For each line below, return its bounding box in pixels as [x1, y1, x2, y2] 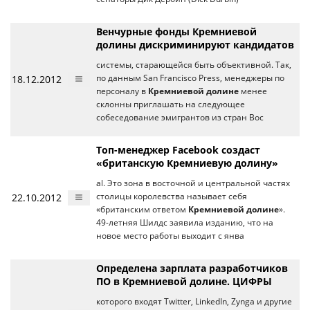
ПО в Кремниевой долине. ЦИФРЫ [96, 275, 272, 288]
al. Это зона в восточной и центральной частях [96, 178, 290, 188]
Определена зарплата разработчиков [96, 262, 288, 275]
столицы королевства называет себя [96, 191, 247, 201]
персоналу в [96, 86, 148, 96]
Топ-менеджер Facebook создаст [96, 143, 260, 156]
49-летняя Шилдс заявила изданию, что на [96, 217, 273, 228]
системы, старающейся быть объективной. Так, [96, 60, 291, 70]
